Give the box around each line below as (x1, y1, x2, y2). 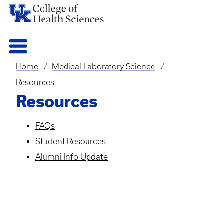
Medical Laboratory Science (51, 62, 155, 71)
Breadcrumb (16, 69, 80, 81)
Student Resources (35, 136, 106, 146)
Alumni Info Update (35, 152, 108, 161)
